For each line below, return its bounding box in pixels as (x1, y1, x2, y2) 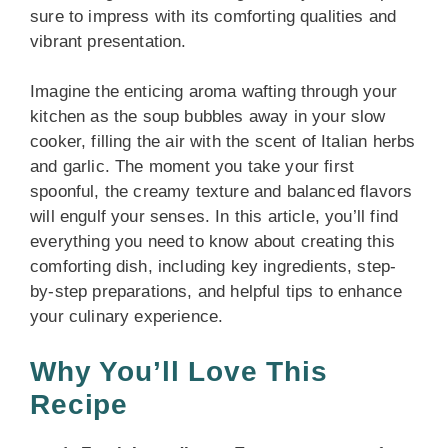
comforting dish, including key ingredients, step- (30, 257, 397, 276)
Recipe (30, 388, 129, 420)
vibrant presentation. (30, 31, 187, 51)
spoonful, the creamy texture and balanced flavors (30, 182, 413, 201)
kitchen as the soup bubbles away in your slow (30, 107, 386, 126)
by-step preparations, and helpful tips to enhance (30, 282, 403, 301)
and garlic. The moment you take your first (30, 157, 355, 176)
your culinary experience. (30, 307, 224, 326)
